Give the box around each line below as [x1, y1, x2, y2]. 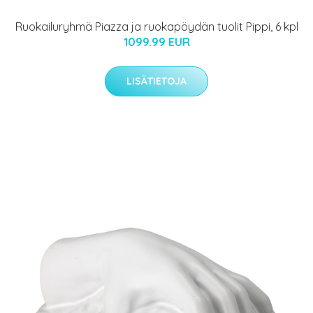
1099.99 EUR [123, 35, 190, 50]
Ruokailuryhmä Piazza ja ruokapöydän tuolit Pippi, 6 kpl [15, 20, 298, 34]
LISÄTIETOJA [126, 75, 187, 88]
